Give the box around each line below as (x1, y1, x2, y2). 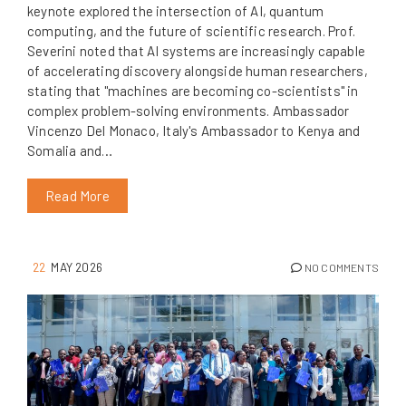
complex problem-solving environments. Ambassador (27, 102, 350, 120)
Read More (45, 188, 110, 205)
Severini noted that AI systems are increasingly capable (27, 43, 366, 60)
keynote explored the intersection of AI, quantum (27, 3, 324, 20)
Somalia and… (27, 142, 113, 159)
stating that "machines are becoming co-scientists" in (27, 82, 359, 100)
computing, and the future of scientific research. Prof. (27, 23, 356, 40)
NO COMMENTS (302, 261, 379, 275)
